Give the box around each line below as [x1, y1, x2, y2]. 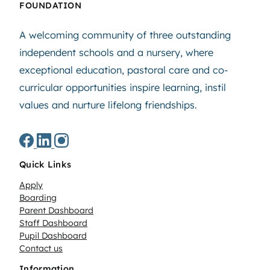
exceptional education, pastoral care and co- [19, 63, 228, 76]
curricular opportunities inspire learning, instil [19, 81, 226, 93]
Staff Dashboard [19, 218, 87, 229]
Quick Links [19, 159, 72, 171]
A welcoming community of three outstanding [19, 28, 231, 41]
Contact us [19, 243, 63, 254]
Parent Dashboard [19, 205, 93, 216]
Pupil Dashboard [19, 230, 87, 242]
